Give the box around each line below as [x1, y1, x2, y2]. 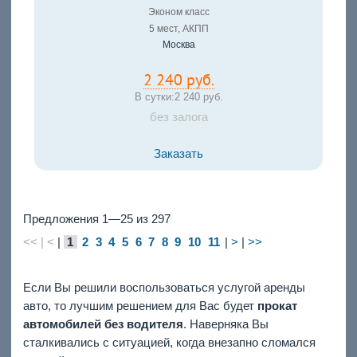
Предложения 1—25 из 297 [22, 211, 171, 226]
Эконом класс [147, 6, 210, 18]
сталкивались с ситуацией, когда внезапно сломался [22, 335, 316, 349]
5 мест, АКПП [148, 23, 209, 35]
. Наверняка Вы [182, 316, 269, 331]
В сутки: [134, 91, 175, 104]
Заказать [154, 147, 203, 161]
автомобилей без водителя [22, 316, 183, 331]
